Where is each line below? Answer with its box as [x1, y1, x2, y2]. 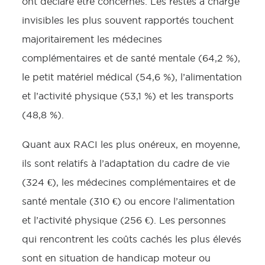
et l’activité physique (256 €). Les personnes [22, 215, 226, 225]
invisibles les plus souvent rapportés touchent [22, 15, 234, 25]
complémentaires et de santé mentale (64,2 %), [22, 53, 240, 63]
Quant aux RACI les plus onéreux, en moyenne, [22, 139, 240, 150]
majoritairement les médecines [22, 34, 162, 44]
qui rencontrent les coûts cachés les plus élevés [22, 234, 241, 244]
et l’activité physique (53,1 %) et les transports [22, 91, 234, 101]
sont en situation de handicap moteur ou [22, 253, 211, 263]
